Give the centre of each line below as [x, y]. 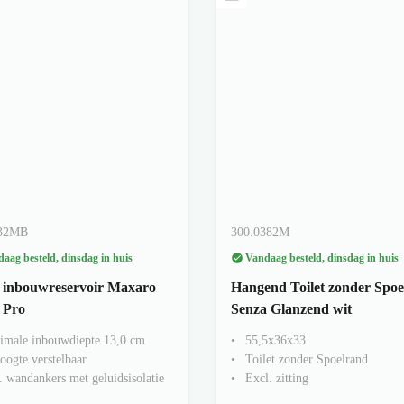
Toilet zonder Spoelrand [307, 359]
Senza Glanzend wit [291, 308]
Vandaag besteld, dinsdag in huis [322, 257]
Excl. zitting [277, 378]
